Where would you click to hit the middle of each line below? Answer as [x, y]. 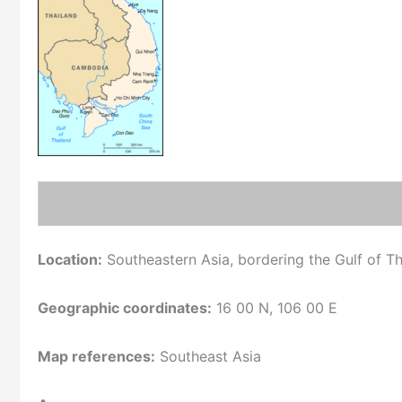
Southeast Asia [208, 357]
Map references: [96, 357]
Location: [70, 260]
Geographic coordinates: [125, 308]
